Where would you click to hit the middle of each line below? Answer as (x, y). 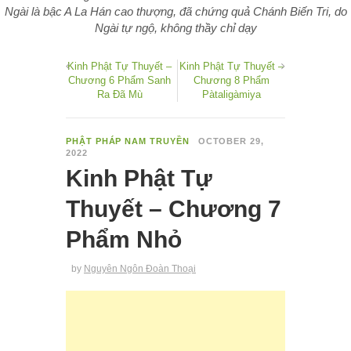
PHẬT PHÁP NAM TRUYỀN (128, 141)
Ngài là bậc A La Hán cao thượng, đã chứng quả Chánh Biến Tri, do (175, 11)
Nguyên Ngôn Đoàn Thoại (140, 268)
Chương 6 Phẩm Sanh (120, 80)
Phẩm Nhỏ (124, 239)
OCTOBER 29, (231, 141)
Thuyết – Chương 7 (174, 208)
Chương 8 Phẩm (231, 80)
